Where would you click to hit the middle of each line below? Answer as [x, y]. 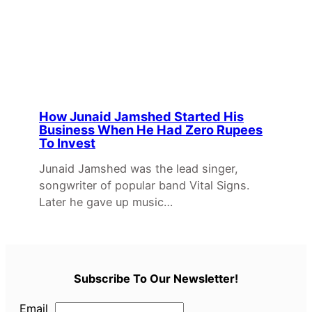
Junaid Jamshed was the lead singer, [139, 169]
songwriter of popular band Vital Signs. [144, 186]
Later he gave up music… [106, 202]
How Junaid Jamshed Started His [141, 117]
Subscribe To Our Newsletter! [156, 279]
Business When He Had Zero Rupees [151, 130]
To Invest [67, 143]
